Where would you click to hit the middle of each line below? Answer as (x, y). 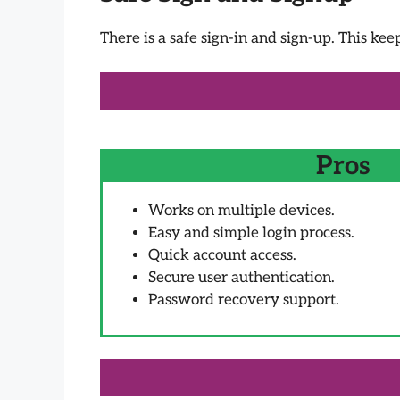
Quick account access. (222, 256)
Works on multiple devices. (242, 211)
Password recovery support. (244, 300)
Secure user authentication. (242, 278)
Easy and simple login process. (251, 233)
